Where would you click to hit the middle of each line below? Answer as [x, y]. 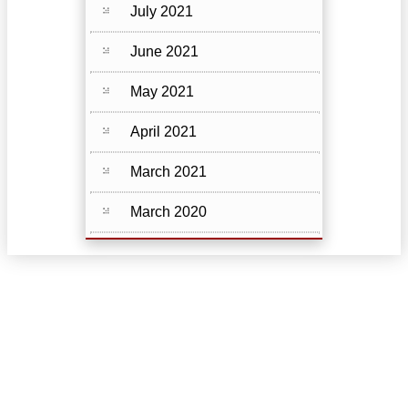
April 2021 [163, 132]
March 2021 [168, 172]
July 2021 [162, 12]
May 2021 [162, 92]
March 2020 [168, 212]
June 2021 [164, 52]
